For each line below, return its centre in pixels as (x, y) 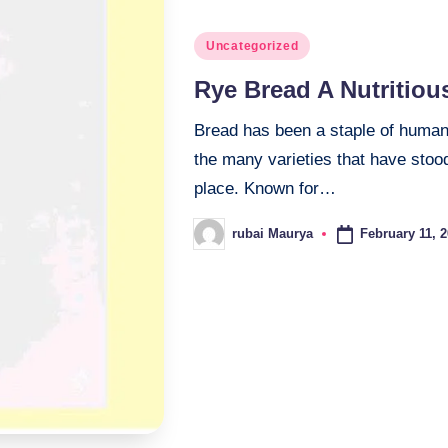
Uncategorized (252, 45)
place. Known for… (265, 188)
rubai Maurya (272, 234)
